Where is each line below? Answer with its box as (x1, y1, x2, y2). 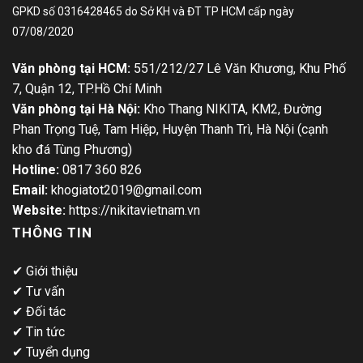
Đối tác (26, 303, 66, 319)
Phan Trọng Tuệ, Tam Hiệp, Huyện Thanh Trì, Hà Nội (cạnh (12, 121, 328, 137)
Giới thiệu (26, 263, 78, 279)
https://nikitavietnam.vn (69, 202, 200, 218)
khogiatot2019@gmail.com (51, 181, 202, 198)
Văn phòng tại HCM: (12, 60, 130, 76)
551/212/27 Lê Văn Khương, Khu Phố (130, 60, 346, 76)
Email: (12, 181, 51, 198)
